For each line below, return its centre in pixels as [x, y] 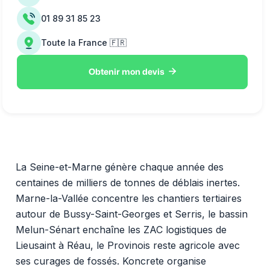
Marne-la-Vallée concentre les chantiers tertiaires [128, 198]
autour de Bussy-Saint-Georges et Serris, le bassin [131, 214]
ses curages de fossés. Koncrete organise [111, 261]
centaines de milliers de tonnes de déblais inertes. [127, 182]
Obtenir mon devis [127, 72]
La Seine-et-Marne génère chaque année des [119, 167]
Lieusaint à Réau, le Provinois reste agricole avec [127, 245]
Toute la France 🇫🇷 [84, 42]
